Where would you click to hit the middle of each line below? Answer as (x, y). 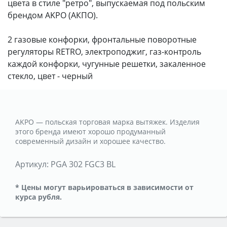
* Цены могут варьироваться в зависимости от (104, 187)
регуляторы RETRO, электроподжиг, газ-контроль (104, 51)
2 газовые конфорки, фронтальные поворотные (102, 39)
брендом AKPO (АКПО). (53, 15)
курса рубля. (39, 197)
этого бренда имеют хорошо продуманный (90, 131)
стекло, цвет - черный (50, 76)
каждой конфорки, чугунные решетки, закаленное (107, 64)
